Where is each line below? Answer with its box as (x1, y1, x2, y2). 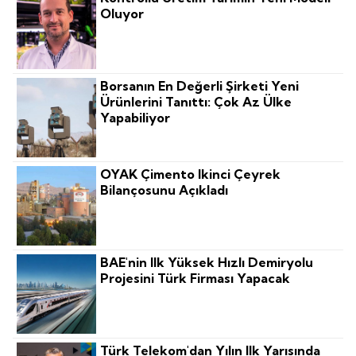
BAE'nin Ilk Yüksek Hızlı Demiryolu (100, 254, 314, 271)
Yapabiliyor (100, 110, 171, 126)
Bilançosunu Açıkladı (100, 182, 229, 199)
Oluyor (100, 6, 145, 22)
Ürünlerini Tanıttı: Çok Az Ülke (100, 94, 292, 110)
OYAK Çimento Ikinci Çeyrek (100, 166, 281, 183)
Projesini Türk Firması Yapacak (100, 270, 291, 287)
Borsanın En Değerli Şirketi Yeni (100, 78, 300, 95)
